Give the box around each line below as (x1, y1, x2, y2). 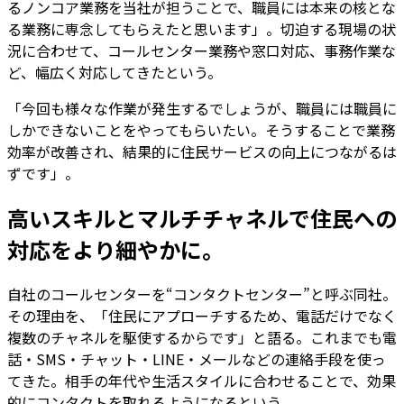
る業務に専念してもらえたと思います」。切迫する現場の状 (7, 18, 396, 41)
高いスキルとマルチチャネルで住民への (7, 202, 397, 234)
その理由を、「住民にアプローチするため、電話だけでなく (7, 305, 397, 327)
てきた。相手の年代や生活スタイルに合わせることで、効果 (7, 370, 396, 392)
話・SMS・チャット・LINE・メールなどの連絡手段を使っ (7, 348, 386, 371)
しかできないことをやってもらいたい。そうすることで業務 (7, 119, 395, 142)
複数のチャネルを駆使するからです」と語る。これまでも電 (7, 326, 397, 349)
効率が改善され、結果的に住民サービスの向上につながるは (7, 141, 397, 163)
